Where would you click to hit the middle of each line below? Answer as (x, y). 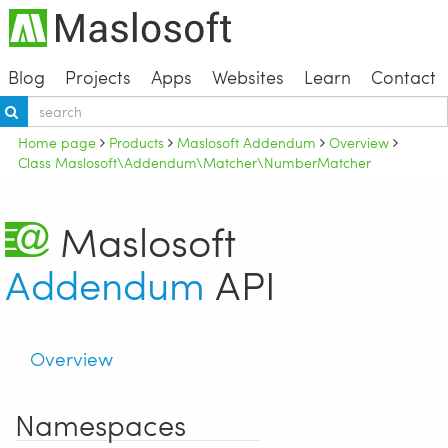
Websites (247, 76)
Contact (403, 76)
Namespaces (100, 425)
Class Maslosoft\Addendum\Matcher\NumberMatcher (194, 161)
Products (136, 141)
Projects (97, 76)
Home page (57, 141)
